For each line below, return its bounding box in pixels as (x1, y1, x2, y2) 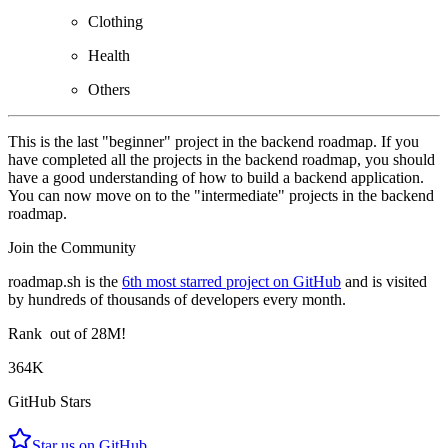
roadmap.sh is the (8, 272, 118, 290)
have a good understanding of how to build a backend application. (8, 168, 424, 186)
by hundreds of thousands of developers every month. (8, 290, 346, 308)
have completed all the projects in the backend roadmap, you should (8, 150, 435, 168)
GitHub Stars (8, 392, 91, 410)
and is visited (345, 272, 427, 290)
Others (88, 80, 130, 98)
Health (88, 46, 130, 64)
